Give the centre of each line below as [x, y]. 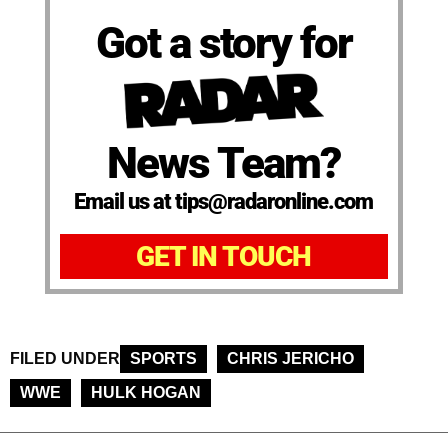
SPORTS [163, 359]
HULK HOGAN [146, 393]
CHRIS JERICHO [290, 359]
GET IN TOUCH [224, 257]
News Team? [224, 163]
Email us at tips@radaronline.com [224, 202]
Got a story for [223, 42]
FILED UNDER [65, 359]
